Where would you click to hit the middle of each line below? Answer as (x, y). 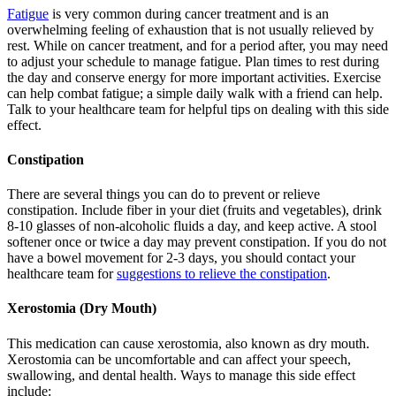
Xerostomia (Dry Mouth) (82, 308)
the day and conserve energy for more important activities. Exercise (194, 77)
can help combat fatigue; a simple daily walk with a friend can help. (195, 93)
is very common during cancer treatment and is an (189, 13)
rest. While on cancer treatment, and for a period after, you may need (198, 45)
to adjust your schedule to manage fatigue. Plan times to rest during (193, 61)
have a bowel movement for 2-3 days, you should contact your (181, 258)
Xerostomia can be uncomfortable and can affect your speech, (179, 359)
